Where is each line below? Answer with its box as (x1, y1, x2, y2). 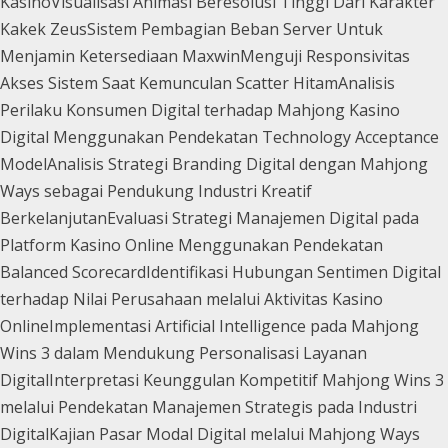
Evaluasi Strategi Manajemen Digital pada (107, 206, 419, 229)
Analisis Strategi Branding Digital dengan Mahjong (47, 152, 428, 175)
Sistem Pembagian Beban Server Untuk (87, 17, 383, 40)
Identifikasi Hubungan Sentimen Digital (146, 260, 441, 283)
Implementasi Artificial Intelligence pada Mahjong (49, 314, 419, 337)
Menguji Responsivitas (240, 44, 410, 67)
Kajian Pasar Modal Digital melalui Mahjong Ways (49, 422, 420, 445)
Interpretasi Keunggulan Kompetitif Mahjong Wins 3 (49, 368, 444, 391)
